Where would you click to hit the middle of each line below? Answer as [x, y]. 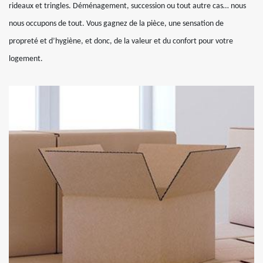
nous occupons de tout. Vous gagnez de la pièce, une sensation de [116, 23]
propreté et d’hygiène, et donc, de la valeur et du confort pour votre [121, 41]
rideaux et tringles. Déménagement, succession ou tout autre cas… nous [127, 6]
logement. [26, 59]
